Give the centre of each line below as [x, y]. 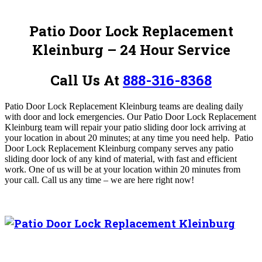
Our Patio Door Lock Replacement [192, 116]
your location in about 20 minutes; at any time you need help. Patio [129, 137]
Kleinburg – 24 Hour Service [131, 49]
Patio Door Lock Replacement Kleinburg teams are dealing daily [124, 106]
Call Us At [87, 80]
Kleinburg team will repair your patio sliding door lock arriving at [125, 127]
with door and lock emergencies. [66, 116]
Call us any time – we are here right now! [118, 180]
